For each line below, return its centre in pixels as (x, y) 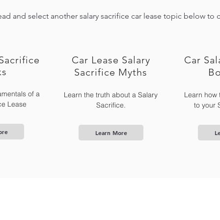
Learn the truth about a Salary (111, 95)
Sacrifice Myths (111, 72)
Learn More (111, 133)
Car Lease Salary (111, 60)
